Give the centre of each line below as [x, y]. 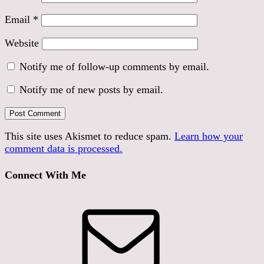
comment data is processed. [64, 148]
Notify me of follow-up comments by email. [114, 66]
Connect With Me [45, 175]
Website [22, 43]
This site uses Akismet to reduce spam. [90, 136]
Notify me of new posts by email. [91, 89]
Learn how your [209, 136]
